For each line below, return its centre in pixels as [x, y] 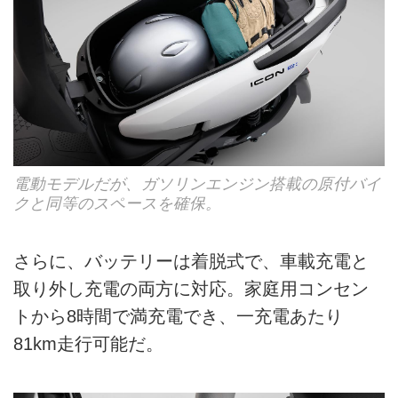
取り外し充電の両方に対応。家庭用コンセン [191, 288]
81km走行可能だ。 [88, 343]
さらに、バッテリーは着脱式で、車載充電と [191, 261]
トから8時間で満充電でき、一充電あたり [178, 316]
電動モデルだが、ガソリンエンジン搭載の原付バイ [197, 183]
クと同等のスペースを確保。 [117, 203]
